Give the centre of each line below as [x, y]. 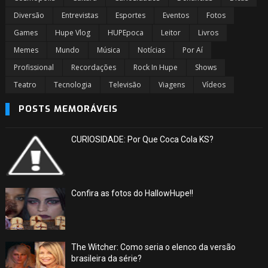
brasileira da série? [106, 258]
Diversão [29, 15]
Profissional [33, 67]
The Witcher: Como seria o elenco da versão [153, 247]
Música [108, 50]
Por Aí [192, 50]
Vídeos [214, 85]
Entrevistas [80, 15]
